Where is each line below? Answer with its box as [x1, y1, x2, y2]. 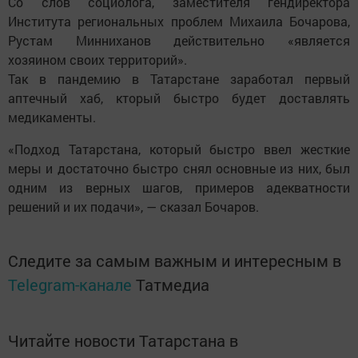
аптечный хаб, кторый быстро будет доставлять [8, 89, 350, 106]
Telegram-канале [8, 273, 132, 295]
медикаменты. [8, 108, 99, 125]
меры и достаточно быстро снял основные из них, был [8, 159, 350, 177]
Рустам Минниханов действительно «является [8, 31, 350, 49]
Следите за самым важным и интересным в [8, 249, 341, 271]
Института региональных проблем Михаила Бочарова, [8, 12, 350, 30]
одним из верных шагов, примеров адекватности [8, 178, 350, 196]
